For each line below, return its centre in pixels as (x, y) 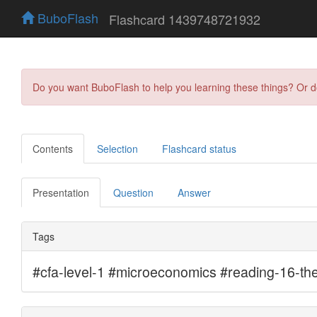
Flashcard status (199, 148)
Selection (117, 148)
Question (133, 192)
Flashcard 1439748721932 (185, 19)
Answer (194, 192)
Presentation (61, 192)
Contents (53, 148)
